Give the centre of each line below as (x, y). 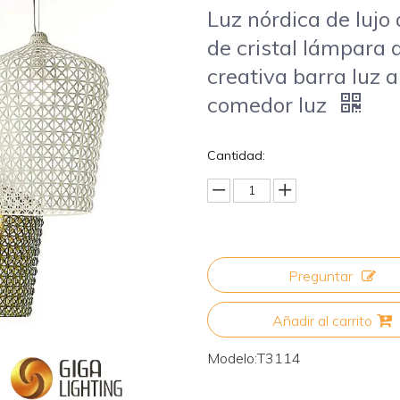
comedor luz (270, 104)
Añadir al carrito (323, 320)
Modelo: (233, 358)
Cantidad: (237, 155)
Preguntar (321, 275)
